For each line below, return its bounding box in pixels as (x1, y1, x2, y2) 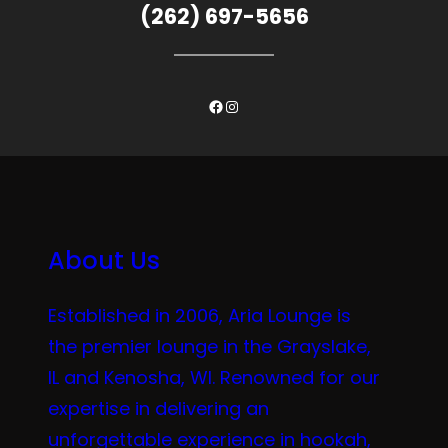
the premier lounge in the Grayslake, (48, 334, 371, 360)
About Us (48, 244, 160, 278)
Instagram (223, 93, 305, 117)
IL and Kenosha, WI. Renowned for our (48, 365, 380, 391)
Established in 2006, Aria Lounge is (48, 303, 351, 329)
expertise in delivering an (48, 396, 269, 422)
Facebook (207, 93, 286, 117)
